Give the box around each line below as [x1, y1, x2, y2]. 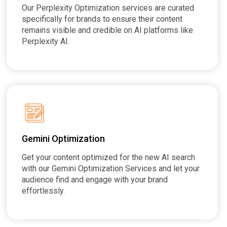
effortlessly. [22, 185, 65, 196]
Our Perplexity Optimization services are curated [22, 3, 195, 13]
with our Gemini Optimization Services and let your [22, 163, 200, 173]
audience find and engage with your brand [22, 174, 168, 184]
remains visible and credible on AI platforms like [22, 25, 194, 35]
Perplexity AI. [22, 36, 70, 46]
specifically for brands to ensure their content [22, 14, 183, 24]
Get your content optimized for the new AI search [22, 152, 196, 162]
